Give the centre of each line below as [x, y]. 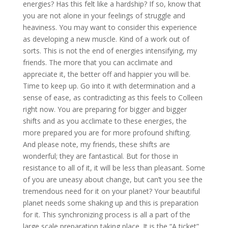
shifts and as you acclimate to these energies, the [105, 121]
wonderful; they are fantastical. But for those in [100, 156]
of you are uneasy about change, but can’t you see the [112, 179]
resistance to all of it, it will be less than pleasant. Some [114, 167]
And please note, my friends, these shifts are [96, 144]
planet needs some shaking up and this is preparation [110, 203]
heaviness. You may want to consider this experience [110, 27]
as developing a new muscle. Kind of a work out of [106, 39]
